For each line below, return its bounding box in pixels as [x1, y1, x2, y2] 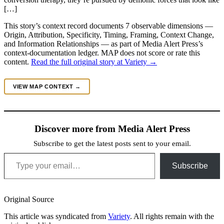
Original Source [4, 194, 54, 203]
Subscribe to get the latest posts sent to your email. [33, 139, 191, 147]
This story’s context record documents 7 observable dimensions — [4, 21, 213, 30]
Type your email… [3, 147, 28, 156]
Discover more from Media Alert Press [34, 123, 190, 134]
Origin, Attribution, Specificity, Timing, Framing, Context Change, [4, 30, 214, 39]
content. [4, 57, 31, 66]
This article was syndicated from [4, 211, 108, 220]
